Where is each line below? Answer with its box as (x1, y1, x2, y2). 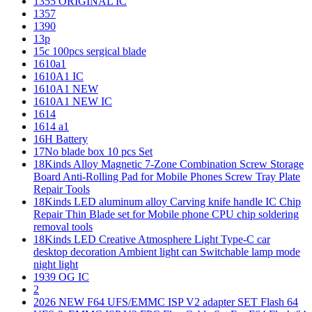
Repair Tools (33, 183, 90, 196)
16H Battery (33, 133, 88, 146)
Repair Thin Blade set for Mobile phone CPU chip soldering (33, 208, 299, 221)
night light (33, 258, 78, 271)
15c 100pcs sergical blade (33, 45, 146, 58)
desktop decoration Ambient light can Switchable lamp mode (33, 246, 300, 258)
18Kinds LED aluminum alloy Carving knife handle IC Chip (33, 196, 301, 208)
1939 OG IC (33, 271, 89, 283)
